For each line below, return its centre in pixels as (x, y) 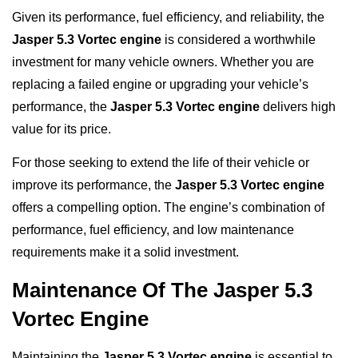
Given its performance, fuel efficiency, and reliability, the (168, 18)
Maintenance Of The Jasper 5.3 (162, 290)
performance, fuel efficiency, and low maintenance (153, 230)
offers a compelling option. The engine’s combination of (168, 208)
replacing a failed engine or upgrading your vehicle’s (160, 85)
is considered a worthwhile (239, 40)
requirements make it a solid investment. (125, 253)
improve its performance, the (93, 185)
